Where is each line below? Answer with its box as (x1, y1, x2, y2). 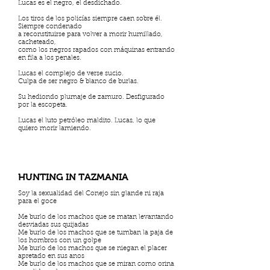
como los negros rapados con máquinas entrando (18, 47, 175, 54)
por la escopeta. (18, 102, 69, 108)
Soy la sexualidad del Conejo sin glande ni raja (18, 190, 164, 197)
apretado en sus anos (18, 253, 84, 260)
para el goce (18, 198, 60, 205)
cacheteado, (18, 39, 58, 46)
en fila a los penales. (18, 55, 83, 61)
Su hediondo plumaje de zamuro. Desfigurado (18, 94, 165, 101)
